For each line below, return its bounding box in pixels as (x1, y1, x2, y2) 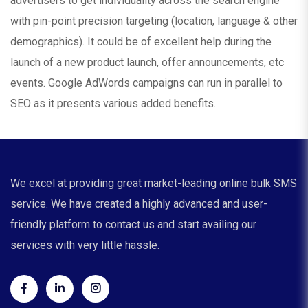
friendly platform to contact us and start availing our (10, 218, 256, 232)
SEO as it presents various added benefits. (10, 96, 216, 110)
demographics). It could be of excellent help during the (10, 34, 272, 48)
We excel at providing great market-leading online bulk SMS (10, 177, 297, 190)
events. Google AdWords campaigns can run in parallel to (10, 76, 283, 89)
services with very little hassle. (10, 239, 159, 252)
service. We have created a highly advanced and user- (10, 197, 267, 211)
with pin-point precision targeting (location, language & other (10, 14, 298, 27)
